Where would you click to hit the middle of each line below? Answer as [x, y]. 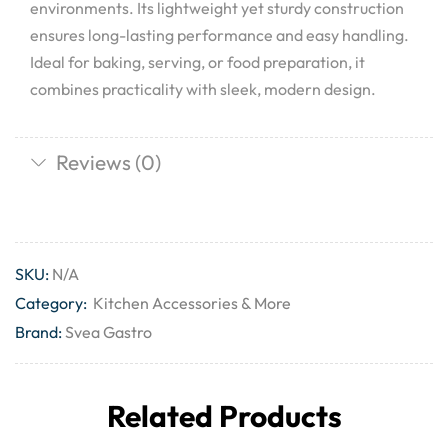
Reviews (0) [108, 161]
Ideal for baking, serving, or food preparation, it [197, 62]
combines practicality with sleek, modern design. [203, 89]
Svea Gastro [108, 331]
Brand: [38, 331]
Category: [52, 302]
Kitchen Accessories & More [192, 302]
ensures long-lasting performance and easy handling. [219, 35]
